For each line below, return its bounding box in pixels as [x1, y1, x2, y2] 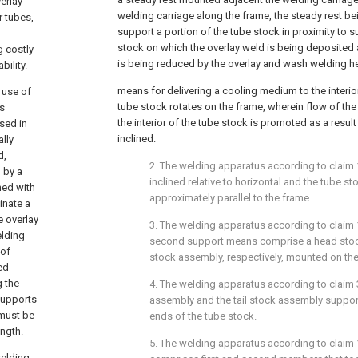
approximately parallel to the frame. [149, 192, 312, 204]
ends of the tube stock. [149, 310, 257, 322]
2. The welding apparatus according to [149, 160, 329, 172]
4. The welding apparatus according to [149, 278, 329, 290]
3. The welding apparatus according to [149, 219, 329, 231]
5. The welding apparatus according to [149, 337, 329, 349]
